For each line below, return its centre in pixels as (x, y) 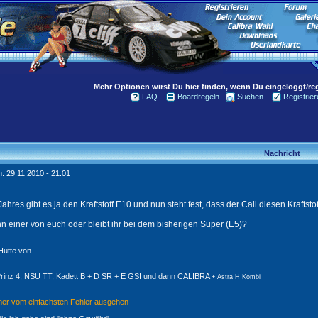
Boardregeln (198, 97)
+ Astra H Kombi (236, 277)
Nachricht (282, 153)
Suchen (250, 97)
